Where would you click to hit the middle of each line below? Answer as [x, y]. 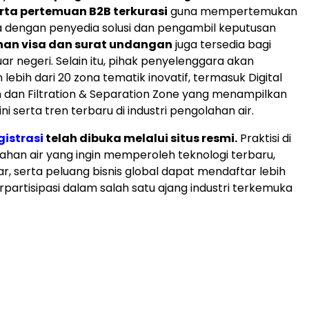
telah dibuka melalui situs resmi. [140, 138]
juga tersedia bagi [222, 44]
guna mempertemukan [232, 11]
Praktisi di [264, 138]
